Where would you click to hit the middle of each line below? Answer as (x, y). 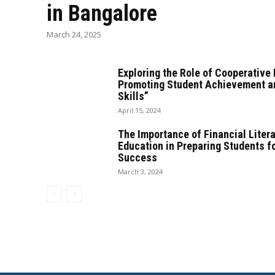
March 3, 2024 (140, 171)
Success (137, 157)
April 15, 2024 (139, 110)
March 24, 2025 (74, 34)
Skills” (133, 96)
